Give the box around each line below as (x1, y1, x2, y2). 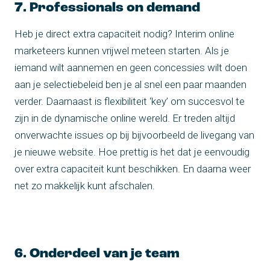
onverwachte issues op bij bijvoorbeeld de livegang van (14, 129, 254, 142)
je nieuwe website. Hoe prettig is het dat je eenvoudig (14, 146, 250, 159)
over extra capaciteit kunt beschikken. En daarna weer (14, 163, 251, 175)
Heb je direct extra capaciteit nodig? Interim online (14, 28, 234, 40)
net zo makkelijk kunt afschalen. (14, 180, 155, 192)
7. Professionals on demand (14, 1, 200, 16)
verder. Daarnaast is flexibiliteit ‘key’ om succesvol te (14, 95, 245, 108)
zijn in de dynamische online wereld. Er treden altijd (14, 112, 235, 125)
